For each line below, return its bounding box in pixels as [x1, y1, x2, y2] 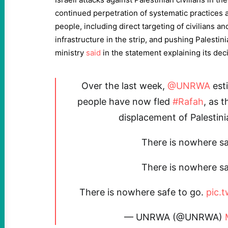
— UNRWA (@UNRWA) [124, 212, 225, 222]
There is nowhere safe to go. [79, 187, 206, 197]
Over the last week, [81, 80, 167, 91]
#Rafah [173, 96, 204, 107]
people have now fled [77, 96, 173, 107]
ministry [55, 48, 86, 58]
